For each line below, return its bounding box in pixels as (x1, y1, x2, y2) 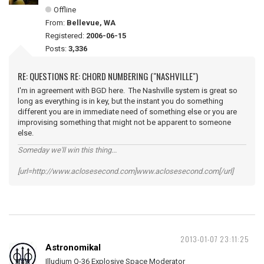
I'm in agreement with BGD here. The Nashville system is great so (18, 86, 237, 95)
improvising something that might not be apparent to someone (18, 118, 231, 127)
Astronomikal (45, 242, 101, 253)
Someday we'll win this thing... (18, 146, 117, 154)
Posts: (45, 44, 68, 53)
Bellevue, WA (67, 18, 115, 27)
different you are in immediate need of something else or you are (18, 107, 237, 116)
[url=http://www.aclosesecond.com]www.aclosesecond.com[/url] (18, 167, 233, 176)
